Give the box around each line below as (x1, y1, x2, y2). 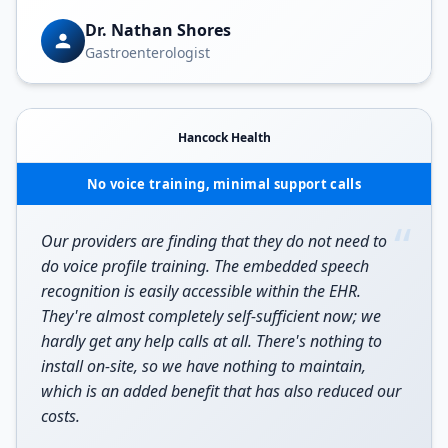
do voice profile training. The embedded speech (41, 254, 369, 277)
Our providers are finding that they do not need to (41, 229, 387, 252)
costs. (41, 404, 80, 427)
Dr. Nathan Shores (85, 19, 231, 42)
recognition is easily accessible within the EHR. (41, 279, 361, 302)
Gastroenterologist (85, 43, 210, 63)
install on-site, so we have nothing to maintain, (41, 354, 366, 377)
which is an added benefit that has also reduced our (41, 379, 401, 402)
